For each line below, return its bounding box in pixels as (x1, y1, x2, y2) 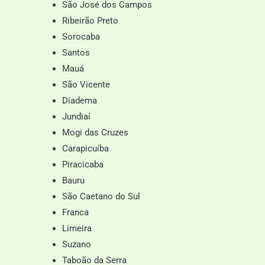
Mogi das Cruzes (62, 127, 128, 138)
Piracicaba (62, 159, 104, 170)
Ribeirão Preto (62, 15, 118, 26)
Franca (62, 207, 89, 218)
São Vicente (62, 79, 110, 90)
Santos (62, 47, 90, 58)
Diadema (62, 95, 97, 106)
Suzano (62, 239, 91, 250)
